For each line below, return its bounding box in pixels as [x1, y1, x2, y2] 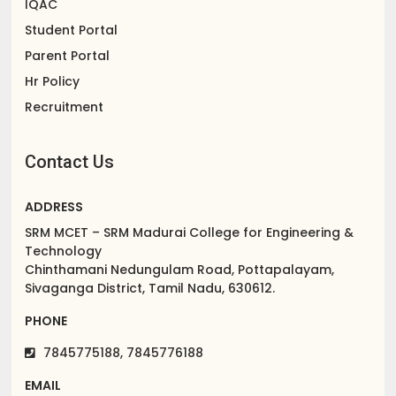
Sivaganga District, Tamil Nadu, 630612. [25, 279, 276, 298]
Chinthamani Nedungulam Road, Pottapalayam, [25, 261, 335, 279]
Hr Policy [25, 72, 80, 91]
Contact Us [25, 151, 115, 173]
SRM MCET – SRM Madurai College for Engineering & [25, 224, 354, 242]
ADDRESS [25, 198, 84, 217]
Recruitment [25, 98, 104, 117]
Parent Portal [25, 47, 110, 65]
